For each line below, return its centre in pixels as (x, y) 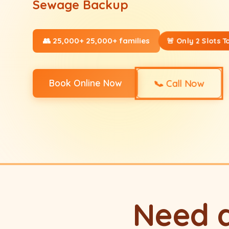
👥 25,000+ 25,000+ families (96, 41)
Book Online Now (85, 83)
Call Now (184, 83)
